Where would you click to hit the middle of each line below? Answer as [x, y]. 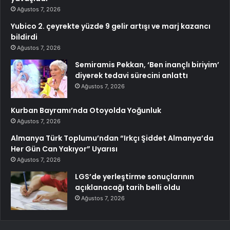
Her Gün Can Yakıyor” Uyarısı [64, 149]
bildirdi [24, 37]
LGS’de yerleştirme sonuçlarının [135, 177]
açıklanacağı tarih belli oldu [128, 188]
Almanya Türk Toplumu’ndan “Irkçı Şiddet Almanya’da [112, 138]
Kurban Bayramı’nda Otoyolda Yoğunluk [86, 111]
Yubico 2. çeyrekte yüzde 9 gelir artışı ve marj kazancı [111, 26]
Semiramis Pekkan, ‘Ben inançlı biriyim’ [147, 65]
